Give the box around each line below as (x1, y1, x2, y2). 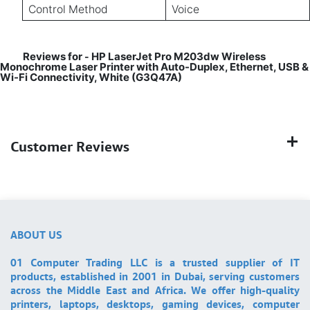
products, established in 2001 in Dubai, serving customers (10, 270, 300, 283)
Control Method (28, 3, 108, 17)
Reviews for (17, 50, 82, 64)
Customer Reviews (10, 138, 129, 156)
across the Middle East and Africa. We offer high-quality (10, 284, 300, 297)
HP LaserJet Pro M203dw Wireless (91, 50, 266, 64)
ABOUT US (10, 228, 65, 241)
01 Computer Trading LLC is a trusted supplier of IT (10, 256, 300, 269)
